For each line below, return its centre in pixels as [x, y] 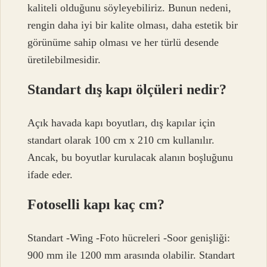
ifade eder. [50, 175]
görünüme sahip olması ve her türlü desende [123, 42]
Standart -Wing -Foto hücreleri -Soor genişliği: [129, 238]
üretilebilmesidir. [64, 59]
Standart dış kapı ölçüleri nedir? [127, 89]
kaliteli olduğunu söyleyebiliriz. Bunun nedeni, [130, 7]
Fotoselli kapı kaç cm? [96, 205]
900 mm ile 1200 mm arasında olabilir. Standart [131, 255]
